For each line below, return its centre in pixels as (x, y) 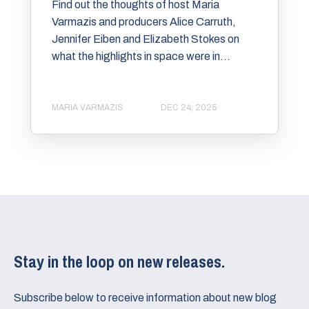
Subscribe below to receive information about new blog (145, 297)
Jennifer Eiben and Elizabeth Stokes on (146, 39)
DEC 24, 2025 (189, 108)
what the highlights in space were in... (141, 56)
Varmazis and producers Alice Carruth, (144, 21)
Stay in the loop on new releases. (121, 262)
